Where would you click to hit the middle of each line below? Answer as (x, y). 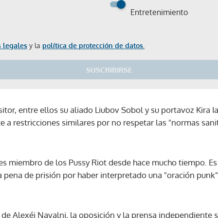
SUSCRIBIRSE (109, 70)
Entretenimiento (159, 12)
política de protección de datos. (93, 45)
